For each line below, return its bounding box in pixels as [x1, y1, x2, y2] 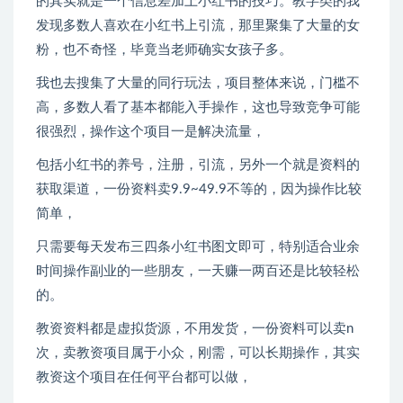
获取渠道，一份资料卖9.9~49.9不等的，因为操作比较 [36, 183, 362, 197]
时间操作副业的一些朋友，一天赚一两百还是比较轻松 [36, 264, 360, 279]
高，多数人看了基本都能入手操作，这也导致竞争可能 [36, 101, 360, 115]
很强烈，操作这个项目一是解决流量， [36, 125, 265, 139]
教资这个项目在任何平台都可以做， [36, 371, 252, 385]
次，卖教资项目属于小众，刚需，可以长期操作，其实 [36, 346, 360, 361]
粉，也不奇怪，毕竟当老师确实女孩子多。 [36, 43, 292, 58]
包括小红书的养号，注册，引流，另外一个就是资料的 [36, 158, 360, 173]
